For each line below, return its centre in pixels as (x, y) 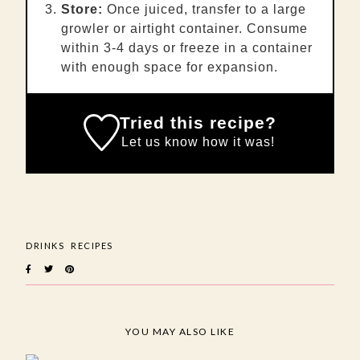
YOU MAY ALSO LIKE (180, 332)
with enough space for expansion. (170, 67)
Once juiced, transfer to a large (205, 10)
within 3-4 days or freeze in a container (187, 48)
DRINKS (45, 246)
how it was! (237, 142)
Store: (82, 10)
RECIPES (92, 246)
